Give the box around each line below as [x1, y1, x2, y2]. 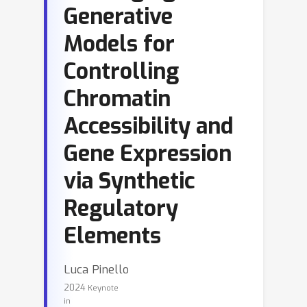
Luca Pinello [64, 262, 129, 277]
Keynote [88, 283, 119, 293]
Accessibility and [64, 112, 233, 140]
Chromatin [64, 84, 171, 113]
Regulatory [64, 194, 178, 223]
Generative [64, 2, 173, 31]
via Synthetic [64, 167, 195, 195]
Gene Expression [64, 139, 232, 168]
